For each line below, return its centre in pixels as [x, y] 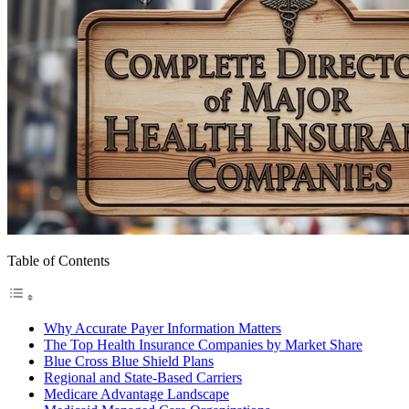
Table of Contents [58, 260]
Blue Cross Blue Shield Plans [129, 361]
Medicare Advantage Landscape [136, 393]
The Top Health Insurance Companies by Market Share [203, 344]
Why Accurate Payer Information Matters [163, 328]
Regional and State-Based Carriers [143, 377]
